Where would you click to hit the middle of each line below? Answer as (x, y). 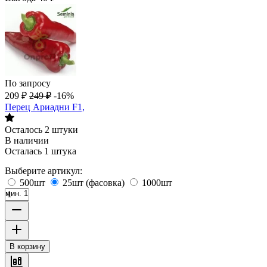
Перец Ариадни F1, (45, 107)
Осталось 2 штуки (41, 129)
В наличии (27, 140)
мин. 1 (17, 193)
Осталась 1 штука (41, 151)
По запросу (28, 83)
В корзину (27, 246)
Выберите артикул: (44, 170)
